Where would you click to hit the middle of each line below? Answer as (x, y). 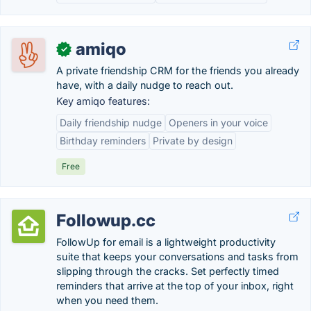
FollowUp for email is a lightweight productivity (166, 242)
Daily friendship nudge (111, 123)
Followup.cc (106, 220)
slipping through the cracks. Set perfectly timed (168, 271)
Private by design (193, 141)
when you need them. (107, 300)
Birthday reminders (103, 141)
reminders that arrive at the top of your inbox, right (175, 286)
